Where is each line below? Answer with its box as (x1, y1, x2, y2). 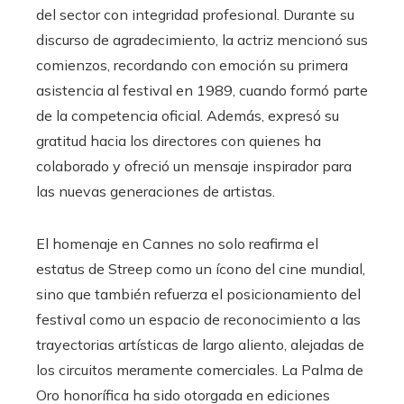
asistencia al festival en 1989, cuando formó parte (36, 80, 368, 99)
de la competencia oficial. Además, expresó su (36, 106, 339, 124)
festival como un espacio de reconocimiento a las (36, 309, 361, 328)
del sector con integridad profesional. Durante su (36, 5, 354, 23)
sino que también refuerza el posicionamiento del (36, 284, 361, 303)
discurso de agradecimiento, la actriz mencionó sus (36, 30, 368, 49)
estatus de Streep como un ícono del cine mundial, (36, 259, 365, 278)
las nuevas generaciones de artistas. (36, 181, 275, 200)
